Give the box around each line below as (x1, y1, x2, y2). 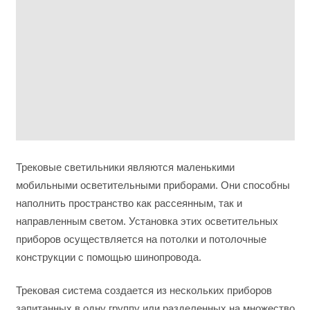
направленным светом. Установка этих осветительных (15, 215, 278, 227)
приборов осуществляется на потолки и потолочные (15, 232, 266, 245)
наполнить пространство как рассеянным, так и (15, 197, 242, 209)
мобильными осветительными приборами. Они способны (15, 179, 290, 191)
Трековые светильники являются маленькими (15, 161, 235, 173)
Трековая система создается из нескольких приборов (15, 284, 272, 297)
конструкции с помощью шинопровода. (15, 250, 201, 263)
